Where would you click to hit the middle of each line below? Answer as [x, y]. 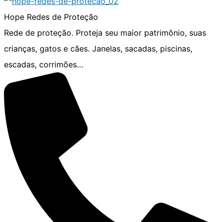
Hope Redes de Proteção [51, 17]
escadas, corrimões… [44, 64]
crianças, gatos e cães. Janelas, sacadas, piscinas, [98, 48]
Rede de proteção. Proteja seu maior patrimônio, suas [105, 32]
